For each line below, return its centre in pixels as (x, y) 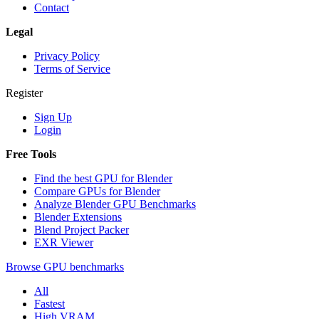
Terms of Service (72, 68)
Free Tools (31, 154)
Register (24, 93)
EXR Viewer (64, 242)
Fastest (49, 303)
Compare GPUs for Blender (97, 191)
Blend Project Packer (82, 229)
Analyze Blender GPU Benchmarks (115, 204)
